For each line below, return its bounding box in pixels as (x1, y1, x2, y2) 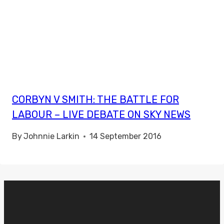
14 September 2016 (89, 131, 162, 141)
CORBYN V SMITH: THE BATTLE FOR (12, 93, 179, 106)
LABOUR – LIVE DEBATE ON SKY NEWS (12, 108, 190, 121)
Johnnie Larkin (23, 131, 80, 141)
